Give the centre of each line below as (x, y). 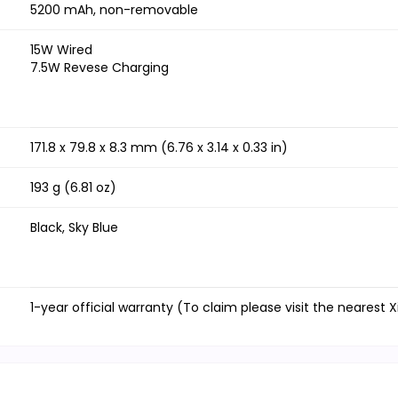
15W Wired (61, 50)
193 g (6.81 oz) (73, 188)
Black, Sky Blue (74, 228)
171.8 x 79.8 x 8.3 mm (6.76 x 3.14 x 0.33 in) (159, 148)
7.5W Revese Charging (99, 68)
